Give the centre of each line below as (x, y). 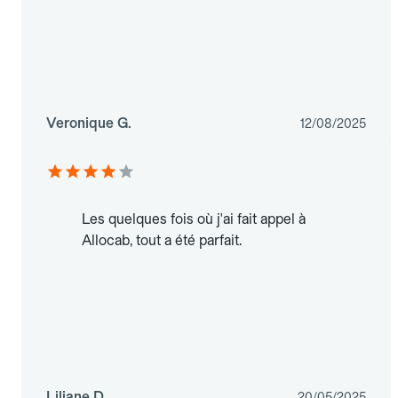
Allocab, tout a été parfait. (162, 241)
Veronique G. (89, 123)
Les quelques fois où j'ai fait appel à (194, 219)
